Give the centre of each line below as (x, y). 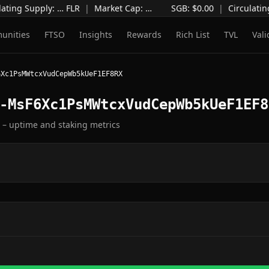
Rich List (193, 35)
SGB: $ (180, 8)
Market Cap (113, 8)
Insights (96, 35)
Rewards (144, 35)
